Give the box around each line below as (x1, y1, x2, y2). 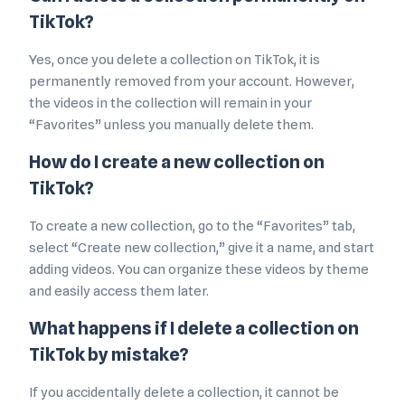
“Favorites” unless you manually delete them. (29, 117, 314, 134)
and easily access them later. (29, 283, 209, 300)
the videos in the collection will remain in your (29, 95, 312, 112)
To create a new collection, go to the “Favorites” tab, (29, 218, 355, 235)
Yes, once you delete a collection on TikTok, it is (29, 52, 320, 69)
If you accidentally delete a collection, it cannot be (29, 384, 339, 401)
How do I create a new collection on (29, 151, 325, 174)
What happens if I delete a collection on (29, 317, 359, 340)
